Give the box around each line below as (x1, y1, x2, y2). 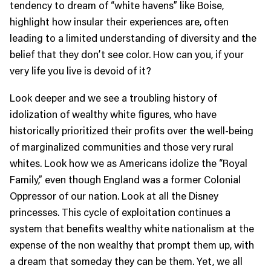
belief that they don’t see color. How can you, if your (10, 47, 244, 62)
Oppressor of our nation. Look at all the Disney (10, 188, 218, 203)
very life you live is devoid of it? (10, 63, 151, 78)
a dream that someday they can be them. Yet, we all (10, 253, 243, 269)
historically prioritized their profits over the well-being (10, 123, 253, 138)
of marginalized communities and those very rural (10, 139, 233, 154)
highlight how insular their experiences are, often (10, 14, 229, 29)
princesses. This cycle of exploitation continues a (10, 204, 230, 220)
